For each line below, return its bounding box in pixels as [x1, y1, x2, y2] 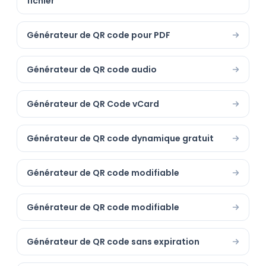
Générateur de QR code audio [27, 64, 157, 75]
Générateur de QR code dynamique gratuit [27, 132, 214, 144]
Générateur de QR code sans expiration [27, 236, 199, 248]
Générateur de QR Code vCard [27, 98, 159, 110]
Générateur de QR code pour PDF [27, 29, 170, 41]
